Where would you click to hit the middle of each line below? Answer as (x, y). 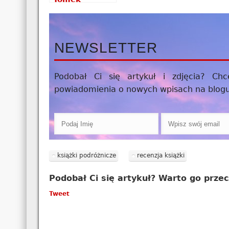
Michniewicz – (83, 10)
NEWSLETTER (106, 48)
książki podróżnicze (86, 156)
